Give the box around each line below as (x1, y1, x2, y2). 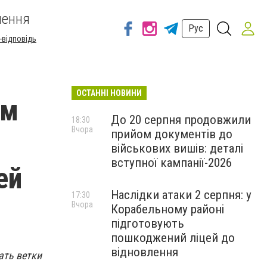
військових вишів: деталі (111, 141, 243, 156)
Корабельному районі (111, 202, 224, 216)
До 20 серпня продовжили (111, 113, 251, 127)
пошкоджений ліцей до (111, 231, 235, 245)
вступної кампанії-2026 (111, 156, 232, 170)
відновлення (111, 245, 178, 259)
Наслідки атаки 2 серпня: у (111, 188, 252, 202)
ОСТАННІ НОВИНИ (76, 88, 142, 98)
